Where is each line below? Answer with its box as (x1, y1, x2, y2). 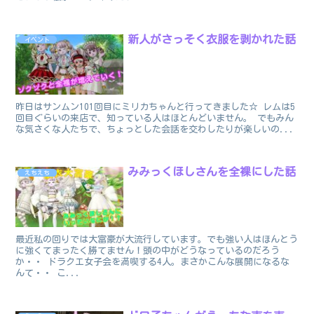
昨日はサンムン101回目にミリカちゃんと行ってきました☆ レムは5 (15, 102, 296, 112)
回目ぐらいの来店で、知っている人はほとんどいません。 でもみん (15, 114, 294, 123)
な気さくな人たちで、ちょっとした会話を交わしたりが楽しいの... (15, 125, 295, 135)
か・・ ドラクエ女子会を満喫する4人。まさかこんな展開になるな (15, 257, 290, 267)
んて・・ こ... (15, 268, 81, 278)
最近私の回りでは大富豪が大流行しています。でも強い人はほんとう (15, 235, 299, 245)
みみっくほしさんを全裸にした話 (128, 166, 296, 178)
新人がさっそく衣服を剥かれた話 (128, 33, 296, 45)
